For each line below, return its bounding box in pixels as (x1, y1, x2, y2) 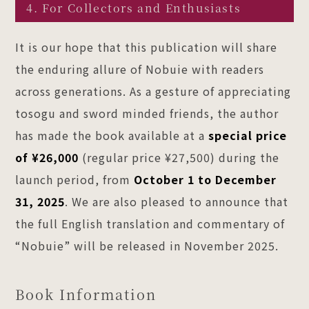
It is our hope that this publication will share (15, 38, 278, 55)
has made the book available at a (15, 126, 209, 143)
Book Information (15, 283, 157, 304)
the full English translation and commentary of (15, 215, 286, 232)
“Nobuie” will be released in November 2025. (15, 237, 279, 254)
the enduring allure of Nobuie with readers (15, 60, 265, 77)
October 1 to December (134, 170, 277, 188)
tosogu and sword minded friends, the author (15, 104, 279, 121)
